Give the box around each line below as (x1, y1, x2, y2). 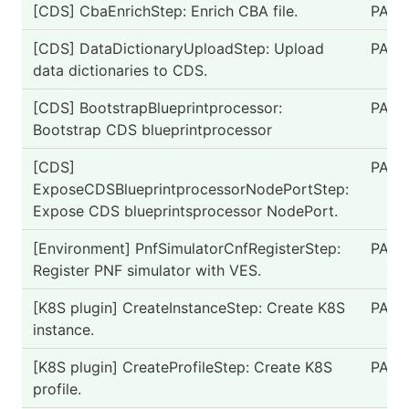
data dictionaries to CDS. (33, 61, 207, 79)
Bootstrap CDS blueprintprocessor (33, 121, 272, 139)
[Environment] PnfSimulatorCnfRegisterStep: (33, 239, 341, 257)
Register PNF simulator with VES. (33, 261, 261, 279)
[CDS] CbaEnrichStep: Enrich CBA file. (33, 2, 298, 20)
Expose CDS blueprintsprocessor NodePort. (33, 202, 338, 220)
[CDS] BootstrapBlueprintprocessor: (33, 99, 282, 117)
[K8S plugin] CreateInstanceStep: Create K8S (33, 299, 345, 317)
